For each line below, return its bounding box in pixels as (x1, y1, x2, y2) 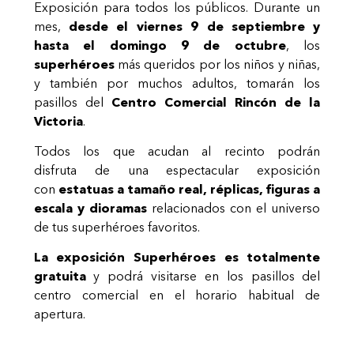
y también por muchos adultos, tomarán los (33, 74, 321, 91)
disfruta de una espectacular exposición (33, 161, 321, 178)
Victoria (33, 112, 83, 129)
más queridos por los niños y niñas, (114, 55, 321, 72)
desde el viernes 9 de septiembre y (60, 17, 321, 34)
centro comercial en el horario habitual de (33, 287, 321, 303)
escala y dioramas (33, 199, 147, 216)
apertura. (33, 306, 85, 322)
